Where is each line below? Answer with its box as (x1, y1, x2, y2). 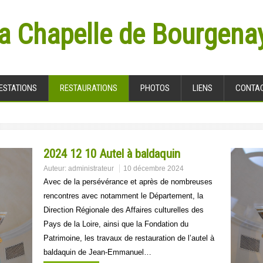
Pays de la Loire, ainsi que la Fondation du (43, 220, 188, 228)
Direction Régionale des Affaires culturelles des (43, 205, 204, 214)
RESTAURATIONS (60, 83, 117, 93)
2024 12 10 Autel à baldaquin (43, 147, 180, 161)
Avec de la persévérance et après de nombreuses (43, 177, 213, 186)
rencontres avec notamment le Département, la (43, 191, 203, 200)
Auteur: (43, 164, 68, 173)
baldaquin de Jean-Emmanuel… (43, 248, 151, 257)
